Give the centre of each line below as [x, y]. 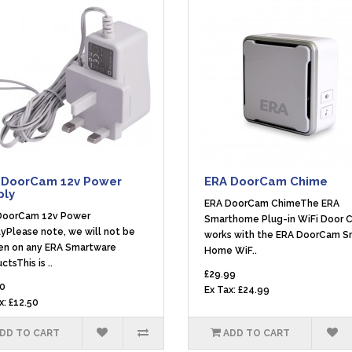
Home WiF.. [231, 251]
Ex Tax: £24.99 [237, 290]
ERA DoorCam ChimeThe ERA [272, 203]
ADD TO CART [256, 333]
